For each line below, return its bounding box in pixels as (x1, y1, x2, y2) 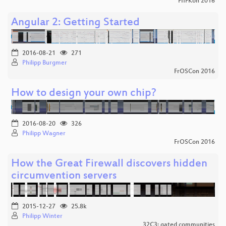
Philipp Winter (22, 212, 63, 220)
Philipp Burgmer (22, 59, 67, 67)
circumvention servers (11, 169, 117, 183)
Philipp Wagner (22, 130, 66, 137)
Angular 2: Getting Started (11, 16, 140, 29)
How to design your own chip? (11, 87, 156, 100)
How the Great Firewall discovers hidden (11, 157, 207, 171)
